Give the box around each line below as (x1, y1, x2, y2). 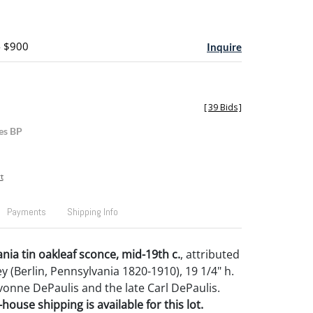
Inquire (207, 41, 242, 53)
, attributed (180, 247, 240, 262)
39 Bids (208, 101, 238, 113)
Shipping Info (66, 205, 118, 218)
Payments (6, 205, 46, 218)
